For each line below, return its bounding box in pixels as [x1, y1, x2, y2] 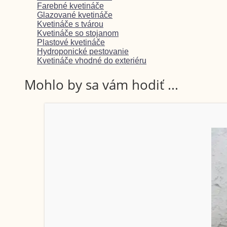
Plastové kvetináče [37, 38, 105, 47]
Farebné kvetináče [37, 2, 104, 11]
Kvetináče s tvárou [37, 20, 103, 29]
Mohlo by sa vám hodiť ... [24, 75, 178, 94]
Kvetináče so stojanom [37, 29, 119, 38]
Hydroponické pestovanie [37, 47, 129, 56]
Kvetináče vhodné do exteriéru [37, 56, 146, 65]
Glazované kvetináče [37, 11, 112, 20]
